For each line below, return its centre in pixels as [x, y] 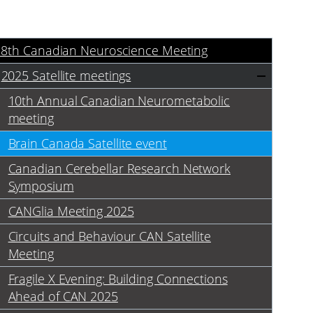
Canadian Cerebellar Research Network [119, 169]
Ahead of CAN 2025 [63, 297]
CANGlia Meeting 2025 [71, 211]
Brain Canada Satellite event [87, 144]
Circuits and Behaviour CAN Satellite [109, 236]
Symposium [41, 186]
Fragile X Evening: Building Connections [118, 279]
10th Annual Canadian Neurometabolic [119, 101]
